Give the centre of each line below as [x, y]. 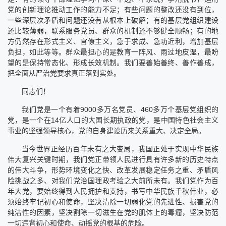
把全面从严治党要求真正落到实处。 [64, 73]
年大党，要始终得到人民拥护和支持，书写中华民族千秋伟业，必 [113, 191]
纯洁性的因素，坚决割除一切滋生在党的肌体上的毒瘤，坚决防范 [113, 212]
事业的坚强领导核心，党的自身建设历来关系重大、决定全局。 [106, 130]
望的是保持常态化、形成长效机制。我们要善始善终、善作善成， [113, 62]
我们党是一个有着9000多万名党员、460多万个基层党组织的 [120, 109]
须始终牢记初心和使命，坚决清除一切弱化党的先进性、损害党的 [113, 202]
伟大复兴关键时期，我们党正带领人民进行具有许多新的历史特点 [113, 159]
